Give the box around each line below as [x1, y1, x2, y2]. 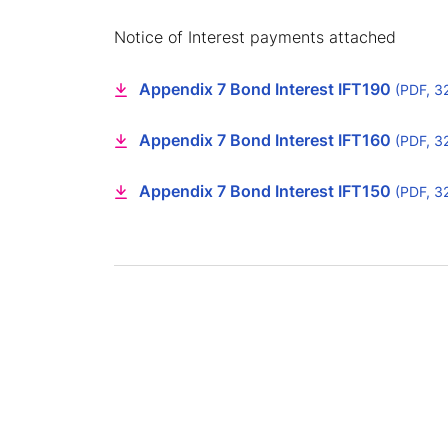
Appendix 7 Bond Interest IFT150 [139, 180, 395, 203]
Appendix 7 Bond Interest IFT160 [139, 129, 395, 152]
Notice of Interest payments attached [114, 26, 396, 49]
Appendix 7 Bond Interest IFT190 [139, 78, 395, 101]
